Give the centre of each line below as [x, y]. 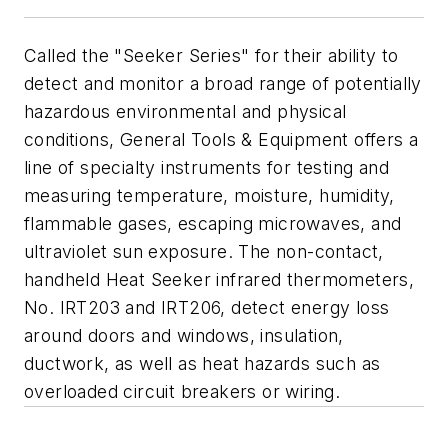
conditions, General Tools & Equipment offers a [221, 139]
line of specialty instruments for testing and [206, 167]
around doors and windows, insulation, [184, 335]
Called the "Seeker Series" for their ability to [211, 55]
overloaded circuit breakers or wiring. [182, 391]
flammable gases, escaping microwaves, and [213, 223]
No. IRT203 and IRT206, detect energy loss [207, 307]
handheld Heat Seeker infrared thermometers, [219, 279]
